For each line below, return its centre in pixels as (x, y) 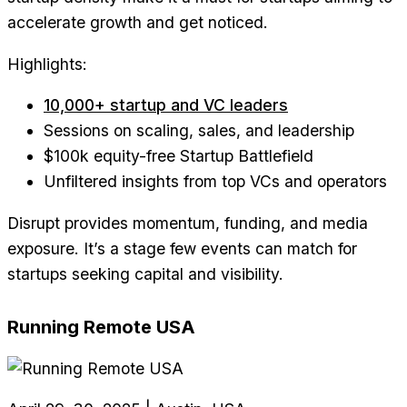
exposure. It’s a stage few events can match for (182, 248)
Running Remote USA (101, 327)
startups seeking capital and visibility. (145, 273)
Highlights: (47, 64)
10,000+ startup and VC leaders (166, 105)
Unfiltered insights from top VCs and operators (215, 182)
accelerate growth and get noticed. (138, 23)
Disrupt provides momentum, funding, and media (188, 223)
